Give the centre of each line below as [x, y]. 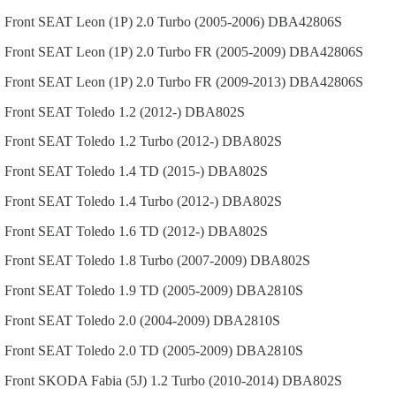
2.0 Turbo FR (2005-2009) [211, 51]
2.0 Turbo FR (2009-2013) [211, 81]
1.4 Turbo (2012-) [168, 201]
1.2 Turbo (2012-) [168, 141]
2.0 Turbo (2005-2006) [200, 22]
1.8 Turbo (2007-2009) [183, 261]
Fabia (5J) [119, 380]
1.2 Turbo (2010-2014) [214, 380]
